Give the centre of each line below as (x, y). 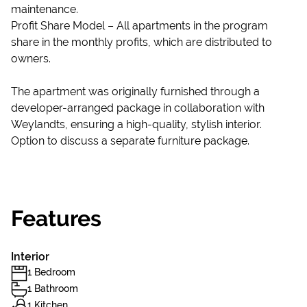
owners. (31, 59)
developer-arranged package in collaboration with (138, 108)
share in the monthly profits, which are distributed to (142, 42)
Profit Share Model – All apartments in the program (139, 26)
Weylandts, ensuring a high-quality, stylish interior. (136, 124)
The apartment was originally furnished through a (135, 91)
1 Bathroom (53, 288)
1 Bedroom (51, 272)
